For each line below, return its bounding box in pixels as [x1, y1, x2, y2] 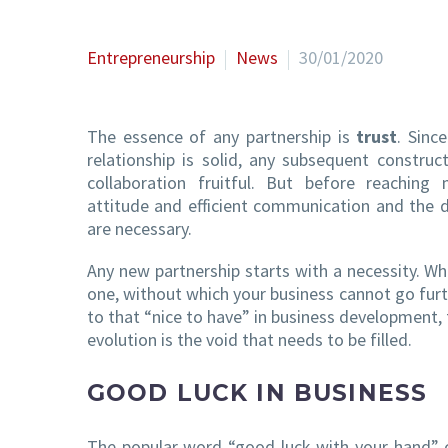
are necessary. [87, 216, 192, 240]
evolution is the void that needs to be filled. [87, 328, 412, 352]
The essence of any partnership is [87, 124, 357, 148]
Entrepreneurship [87, 46, 215, 69]
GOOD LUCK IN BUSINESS [87, 379, 428, 408]
